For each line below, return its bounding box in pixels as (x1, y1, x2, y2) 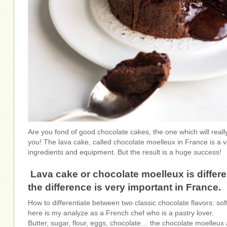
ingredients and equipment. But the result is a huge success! (28, 148, 222, 157)
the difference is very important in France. (28, 182, 221, 193)
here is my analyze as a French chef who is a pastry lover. (28, 209, 214, 217)
